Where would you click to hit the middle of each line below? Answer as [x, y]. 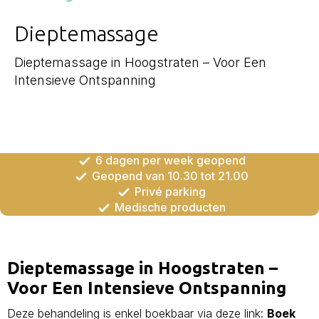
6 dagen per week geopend [170, 161]
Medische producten [170, 208]
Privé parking [170, 192]
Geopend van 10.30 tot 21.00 [170, 176]
